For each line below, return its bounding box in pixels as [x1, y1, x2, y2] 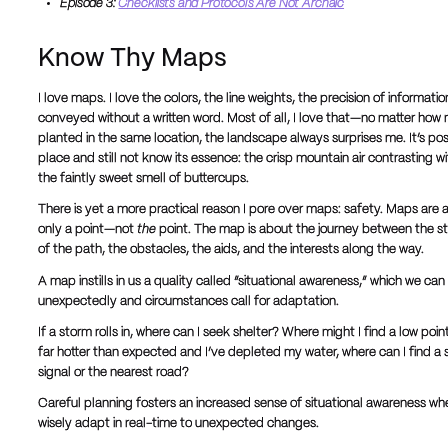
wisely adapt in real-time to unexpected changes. [37, 418, 319, 431]
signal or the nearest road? [37, 366, 189, 379]
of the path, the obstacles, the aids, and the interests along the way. [37, 244, 424, 257]
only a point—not [37, 224, 137, 237]
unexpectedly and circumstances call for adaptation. [37, 295, 339, 308]
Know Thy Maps [37, 47, 227, 72]
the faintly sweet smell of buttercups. [37, 173, 249, 186]
